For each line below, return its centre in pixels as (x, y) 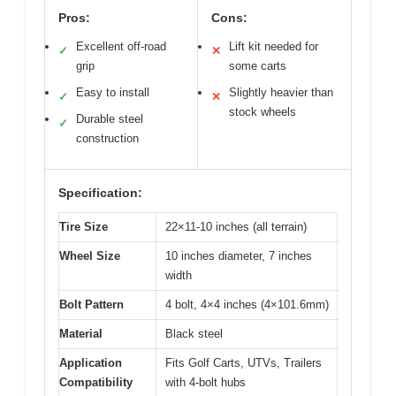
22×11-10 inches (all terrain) (236, 227)
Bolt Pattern (91, 305)
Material (81, 334)
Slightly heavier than (281, 92)
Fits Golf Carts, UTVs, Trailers (244, 363)
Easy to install (113, 92)
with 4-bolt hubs (206, 382)
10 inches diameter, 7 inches (239, 256)
